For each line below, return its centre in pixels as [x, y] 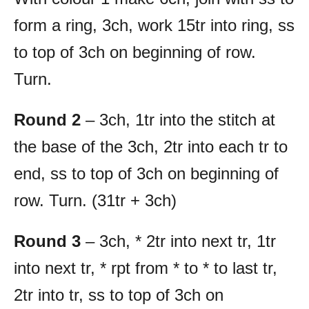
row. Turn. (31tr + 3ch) [95, 200]
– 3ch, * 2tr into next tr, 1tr [178, 241]
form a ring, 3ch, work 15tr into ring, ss [154, 25]
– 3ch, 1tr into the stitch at [178, 119]
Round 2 [47, 119]
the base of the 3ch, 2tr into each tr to [151, 146]
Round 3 [47, 241]
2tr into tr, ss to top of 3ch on [119, 295]
